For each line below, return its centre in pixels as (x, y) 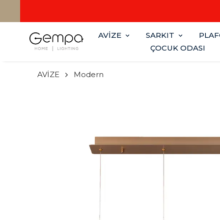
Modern (89, 74)
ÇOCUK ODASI (178, 48)
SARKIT (160, 35)
